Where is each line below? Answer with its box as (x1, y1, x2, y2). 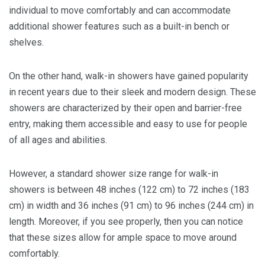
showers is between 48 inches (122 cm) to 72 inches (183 (9, 184, 250, 196)
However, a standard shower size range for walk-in (9, 168, 218, 180)
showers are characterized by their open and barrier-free (9, 102, 242, 114)
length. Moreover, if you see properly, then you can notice (9, 216, 243, 228)
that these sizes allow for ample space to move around (9, 232, 237, 244)
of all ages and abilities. (9, 134, 107, 146)
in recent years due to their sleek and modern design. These (9, 86, 256, 98)
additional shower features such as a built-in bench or (9, 21, 230, 33)
